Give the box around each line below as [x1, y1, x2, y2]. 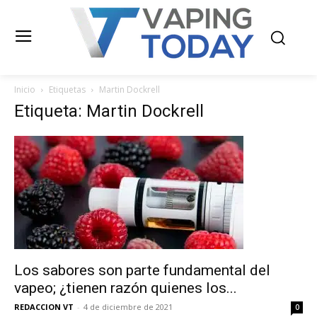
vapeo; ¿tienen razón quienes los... [14, 279, 237, 296]
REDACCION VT [14, 301, 74, 312]
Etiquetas [49, 83, 86, 96]
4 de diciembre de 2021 [83, 301, 173, 312]
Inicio [14, 83, 35, 96]
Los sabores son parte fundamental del [14, 262, 270, 279]
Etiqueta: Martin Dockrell [14, 101, 204, 121]
